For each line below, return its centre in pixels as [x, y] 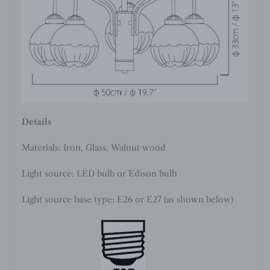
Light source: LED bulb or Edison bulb [99, 174]
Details [36, 122]
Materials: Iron [51, 148]
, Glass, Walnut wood [123, 148]
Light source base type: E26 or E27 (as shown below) [127, 200]
